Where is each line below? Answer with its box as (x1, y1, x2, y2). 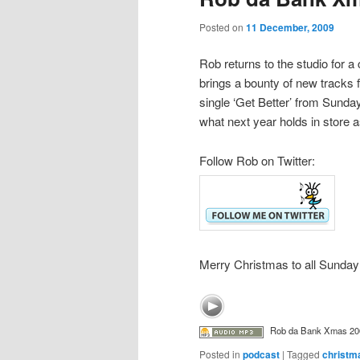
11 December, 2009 (246, 19, 334, 35)
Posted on (199, 19, 246, 34)
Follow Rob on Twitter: (199, 151, 315, 169)
